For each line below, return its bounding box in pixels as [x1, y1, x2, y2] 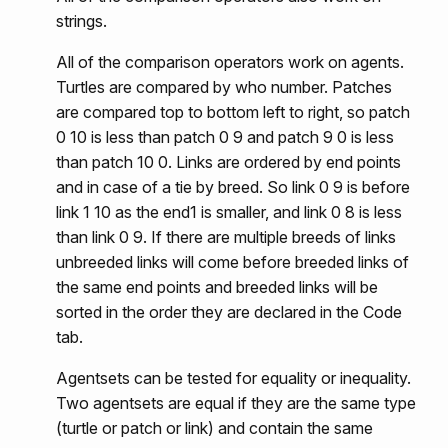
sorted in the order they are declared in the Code [56, 302, 402, 323]
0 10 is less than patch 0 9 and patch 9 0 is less [56, 127, 394, 148]
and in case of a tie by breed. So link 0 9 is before [56, 177, 410, 198]
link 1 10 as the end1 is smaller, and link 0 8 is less [56, 202, 402, 223]
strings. [56, 11, 107, 32]
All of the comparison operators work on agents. [56, 52, 404, 73]
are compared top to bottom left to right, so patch [56, 102, 410, 123]
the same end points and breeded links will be [56, 277, 378, 298]
